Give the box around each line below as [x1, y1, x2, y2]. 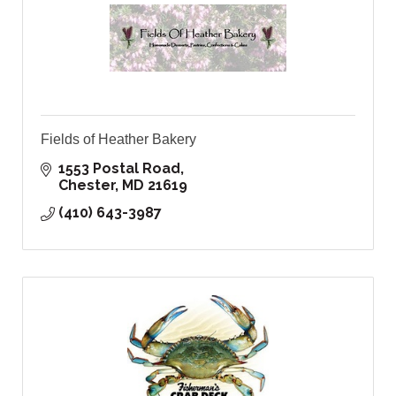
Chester [58, 177, 115, 194]
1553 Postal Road [58, 160, 180, 178]
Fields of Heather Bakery [41, 132, 196, 148]
